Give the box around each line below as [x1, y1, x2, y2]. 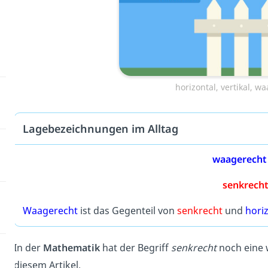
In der [13, 240, 43, 254]
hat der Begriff [99, 240, 171, 254]
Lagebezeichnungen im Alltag [22, 121, 178, 136]
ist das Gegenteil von [77, 204, 177, 218]
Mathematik [42, 240, 100, 254]
